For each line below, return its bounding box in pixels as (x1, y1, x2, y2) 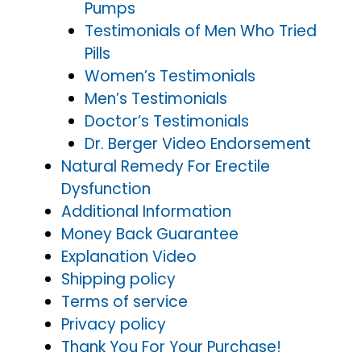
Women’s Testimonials (84, 65, 255, 87)
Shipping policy (61, 268, 176, 290)
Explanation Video (61, 246, 197, 268)
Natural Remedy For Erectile (61, 156, 270, 177)
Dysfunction (61, 178, 151, 200)
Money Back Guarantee (61, 223, 239, 245)
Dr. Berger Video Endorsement (84, 133, 311, 155)
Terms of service (61, 291, 188, 313)
